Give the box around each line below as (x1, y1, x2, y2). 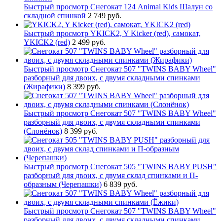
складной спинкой (24, 11, 86, 20)
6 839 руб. (104, 180, 137, 188)
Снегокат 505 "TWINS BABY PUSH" (90, 162, 217, 171)
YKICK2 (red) (24, 37, 70, 46)
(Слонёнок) (24, 126, 62, 135)
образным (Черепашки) (24, 180, 102, 188)
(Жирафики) (24, 82, 65, 91)
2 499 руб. (72, 37, 106, 46)
